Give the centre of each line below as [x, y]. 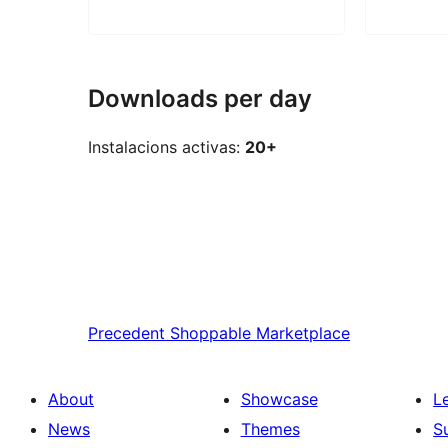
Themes [270, 429]
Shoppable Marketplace [260, 333]
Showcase [279, 399]
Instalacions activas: [166, 147]
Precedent [126, 333]
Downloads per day [200, 98]
